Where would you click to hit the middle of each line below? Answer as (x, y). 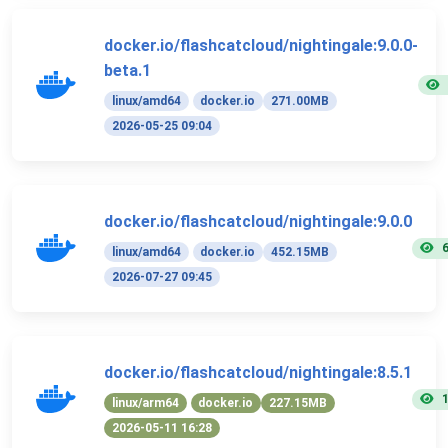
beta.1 (127, 70)
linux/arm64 (145, 402)
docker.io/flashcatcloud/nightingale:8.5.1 (258, 372)
